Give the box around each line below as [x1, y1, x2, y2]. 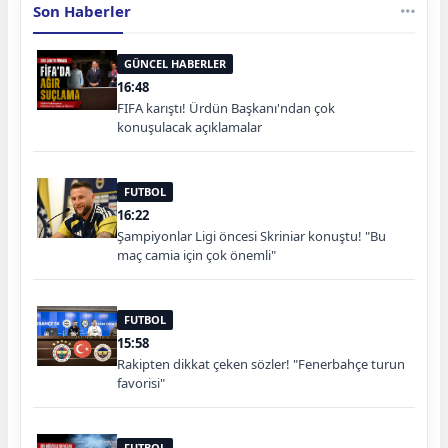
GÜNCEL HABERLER [124, 55, 226, 71]
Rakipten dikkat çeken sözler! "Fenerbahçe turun [117, 354, 405, 373]
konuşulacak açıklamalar [117, 117, 262, 136]
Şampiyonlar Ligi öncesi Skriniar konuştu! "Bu [117, 226, 386, 245]
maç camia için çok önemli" [117, 245, 276, 264]
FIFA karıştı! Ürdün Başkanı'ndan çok [117, 98, 335, 117]
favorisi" [117, 373, 165, 392]
